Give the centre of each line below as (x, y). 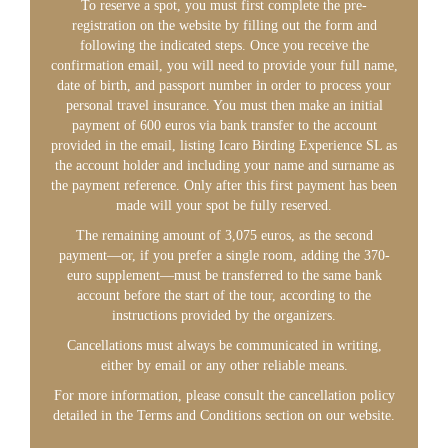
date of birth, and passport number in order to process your (224, 85)
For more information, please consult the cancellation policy (224, 395)
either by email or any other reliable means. (224, 365)
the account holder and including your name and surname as (224, 165)
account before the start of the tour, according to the (224, 295)
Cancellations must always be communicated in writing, (224, 345)
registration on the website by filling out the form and (224, 25)
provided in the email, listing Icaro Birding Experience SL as (224, 145)
